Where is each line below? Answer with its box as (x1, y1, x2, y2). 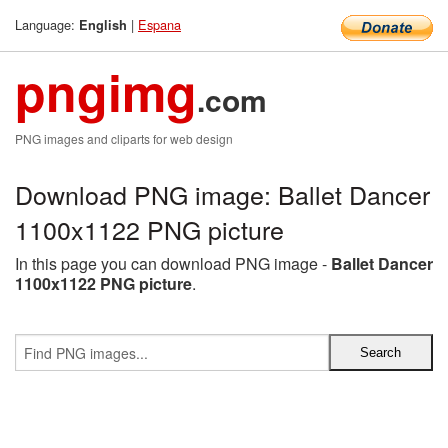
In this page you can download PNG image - (15, 252, 331, 275)
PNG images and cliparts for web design (15, 130, 233, 147)
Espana (138, 15, 181, 34)
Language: (15, 15, 79, 34)
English (79, 16, 127, 34)
